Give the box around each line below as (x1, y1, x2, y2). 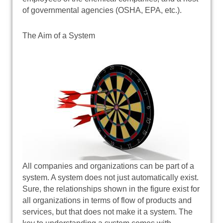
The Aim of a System (22, 31, 95, 40)
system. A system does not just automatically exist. (22, 173, 199, 182)
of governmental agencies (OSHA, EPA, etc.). (22, 5, 182, 14)
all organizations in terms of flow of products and (22, 196, 192, 205)
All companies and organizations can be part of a (22, 161, 194, 170)
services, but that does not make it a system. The (22, 207, 193, 216)
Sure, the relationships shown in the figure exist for (22, 184, 200, 193)
